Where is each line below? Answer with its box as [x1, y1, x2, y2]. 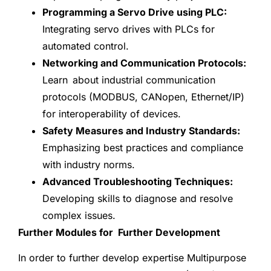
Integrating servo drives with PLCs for [42, 22, 215, 35]
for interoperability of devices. [42, 107, 181, 120]
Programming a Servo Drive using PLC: [42, 5, 227, 18]
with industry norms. [42, 158, 135, 171]
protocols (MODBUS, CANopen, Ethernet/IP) [42, 90, 244, 103]
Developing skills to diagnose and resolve [42, 192, 233, 204]
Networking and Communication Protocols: [42, 56, 246, 69]
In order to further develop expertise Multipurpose [18, 251, 246, 264]
